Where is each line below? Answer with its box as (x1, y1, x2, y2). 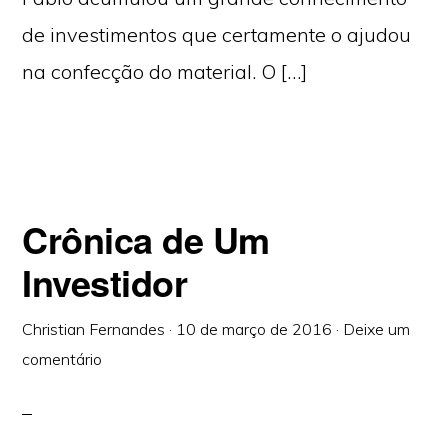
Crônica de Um (22, 213, 270, 265)
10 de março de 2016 (176, 319, 333, 339)
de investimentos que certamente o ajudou (22, 22, 412, 47)
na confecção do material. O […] (22, 59, 308, 84)
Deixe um (343, 319, 411, 339)
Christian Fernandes (22, 319, 166, 339)
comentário (22, 349, 103, 369)
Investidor (22, 256, 188, 308)
